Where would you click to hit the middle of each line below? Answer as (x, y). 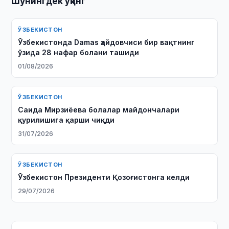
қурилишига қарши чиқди (66, 120)
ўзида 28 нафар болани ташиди (79, 52)
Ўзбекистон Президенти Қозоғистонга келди (104, 177)
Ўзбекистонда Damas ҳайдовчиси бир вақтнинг (107, 42)
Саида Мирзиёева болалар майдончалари (99, 110)
